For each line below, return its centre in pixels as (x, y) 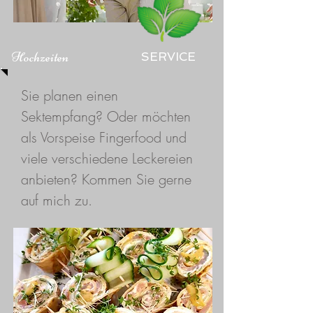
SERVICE (168, 57)
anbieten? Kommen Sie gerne (106, 179)
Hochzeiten (40, 57)
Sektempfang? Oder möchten (106, 116)
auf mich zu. (57, 200)
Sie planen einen (70, 95)
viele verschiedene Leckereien (107, 158)
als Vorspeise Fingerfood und (104, 137)
